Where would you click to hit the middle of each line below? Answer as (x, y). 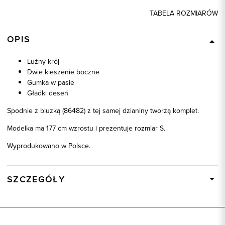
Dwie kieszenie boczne (63, 72)
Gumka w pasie (51, 82)
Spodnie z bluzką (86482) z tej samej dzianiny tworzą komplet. (103, 110)
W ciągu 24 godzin (146, 194)
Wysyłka (20, 194)
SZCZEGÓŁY (36, 179)
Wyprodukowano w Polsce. (49, 146)
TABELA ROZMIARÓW (184, 13)
